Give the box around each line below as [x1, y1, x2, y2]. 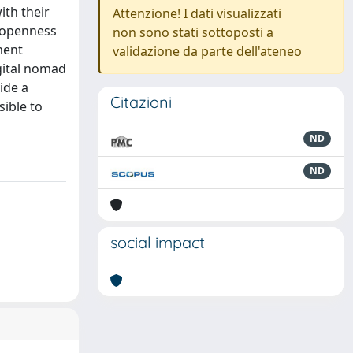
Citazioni [110, 92, 172, 112]
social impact [110, 232, 205, 252]
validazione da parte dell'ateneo [113, 43, 302, 60]
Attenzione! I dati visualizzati [113, 5, 281, 22]
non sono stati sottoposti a [113, 24, 273, 41]
